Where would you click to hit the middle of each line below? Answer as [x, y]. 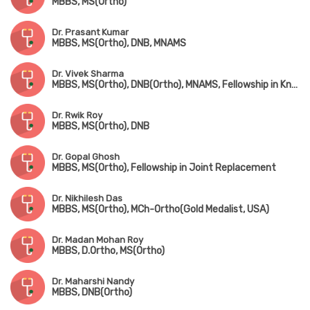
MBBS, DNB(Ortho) [92, 293]
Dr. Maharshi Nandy [93, 282]
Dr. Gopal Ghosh [86, 157]
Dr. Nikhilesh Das [87, 199]
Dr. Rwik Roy [77, 116]
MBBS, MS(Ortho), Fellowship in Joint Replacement [164, 168]
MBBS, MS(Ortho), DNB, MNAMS [119, 44]
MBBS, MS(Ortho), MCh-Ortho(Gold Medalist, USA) [161, 210]
